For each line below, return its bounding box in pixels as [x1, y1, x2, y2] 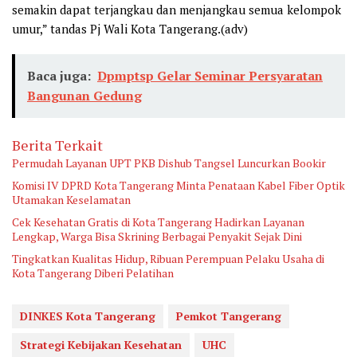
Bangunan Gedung [27, 86, 142, 104]
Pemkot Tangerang [176, 308, 281, 324]
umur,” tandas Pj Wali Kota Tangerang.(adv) [12, 20, 248, 37]
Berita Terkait [12, 135, 103, 155]
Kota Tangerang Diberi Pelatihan [12, 265, 174, 280]
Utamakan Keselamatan [12, 191, 131, 207]
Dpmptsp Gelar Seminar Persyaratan [97, 66, 323, 84]
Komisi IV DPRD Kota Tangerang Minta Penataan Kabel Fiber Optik [12, 177, 345, 193]
